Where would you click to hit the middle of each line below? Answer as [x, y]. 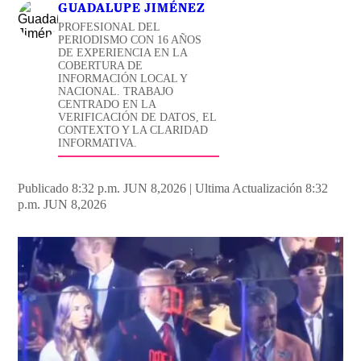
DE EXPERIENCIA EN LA [123, 52]
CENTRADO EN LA [108, 104]
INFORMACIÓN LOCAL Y [123, 78]
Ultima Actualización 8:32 [262, 188]
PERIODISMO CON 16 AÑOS [130, 39]
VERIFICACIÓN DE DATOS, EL [138, 117]
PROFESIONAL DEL [110, 27]
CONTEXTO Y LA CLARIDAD [133, 130]
